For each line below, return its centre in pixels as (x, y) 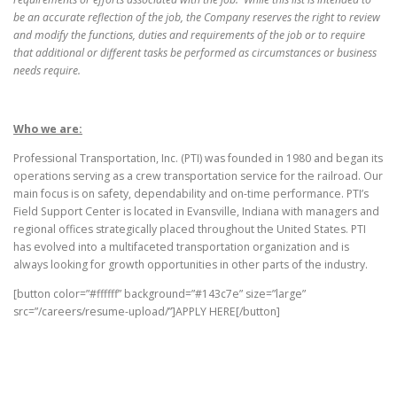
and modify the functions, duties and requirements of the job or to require (189, 35)
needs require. (47, 70)
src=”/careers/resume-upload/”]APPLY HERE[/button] (147, 312)
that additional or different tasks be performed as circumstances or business (195, 52)
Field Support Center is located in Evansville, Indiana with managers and (196, 212)
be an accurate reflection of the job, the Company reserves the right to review (197, 17)
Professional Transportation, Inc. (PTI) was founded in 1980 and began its (198, 159)
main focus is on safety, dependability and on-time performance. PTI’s (191, 194)
